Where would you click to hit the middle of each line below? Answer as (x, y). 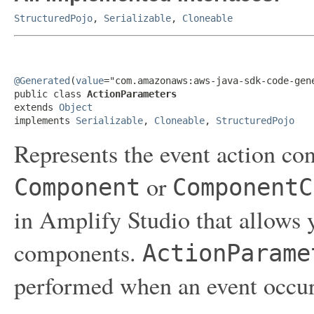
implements (45, 121)
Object (76, 107)
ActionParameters (132, 94)
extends (36, 107)
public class (50, 94)
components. (78, 252)
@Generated (42, 81)
